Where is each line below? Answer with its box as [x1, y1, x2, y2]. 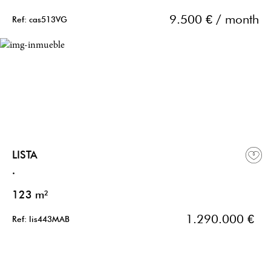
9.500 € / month [169, 11, 259, 27]
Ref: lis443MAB [12, 214, 70, 224]
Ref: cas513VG [12, 15, 67, 25]
